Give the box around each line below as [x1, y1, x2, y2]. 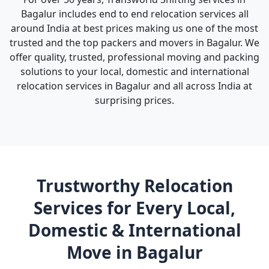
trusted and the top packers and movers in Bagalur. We [10, 36, 259, 49]
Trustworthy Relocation [36, 174, 233, 197]
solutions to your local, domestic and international [20, 65, 249, 78]
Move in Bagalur [66, 241, 203, 264]
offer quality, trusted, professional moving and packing [10, 50, 259, 64]
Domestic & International [28, 219, 241, 241]
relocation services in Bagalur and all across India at [17, 79, 252, 92]
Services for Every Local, [34, 196, 235, 219]
